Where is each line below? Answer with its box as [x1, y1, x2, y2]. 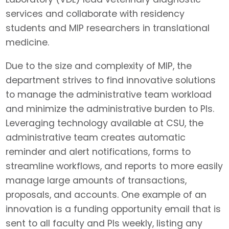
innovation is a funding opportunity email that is [6, 203, 221, 216]
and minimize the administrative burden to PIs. [6, 103, 215, 116]
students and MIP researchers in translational [6, 22, 210, 35]
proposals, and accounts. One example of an [6, 189, 207, 201]
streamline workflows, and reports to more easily [6, 160, 223, 173]
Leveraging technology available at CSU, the [6, 117, 204, 130]
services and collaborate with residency [6, 8, 185, 20]
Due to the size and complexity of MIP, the [6, 60, 192, 73]
